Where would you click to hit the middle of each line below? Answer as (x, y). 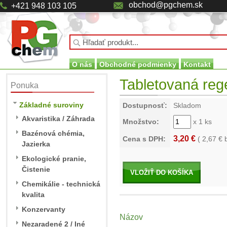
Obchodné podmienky (138, 64)
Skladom (187, 105)
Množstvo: (141, 122)
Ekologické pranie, (54, 159)
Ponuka (25, 85)
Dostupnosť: (145, 105)
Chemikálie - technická (61, 184)
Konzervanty (44, 209)
